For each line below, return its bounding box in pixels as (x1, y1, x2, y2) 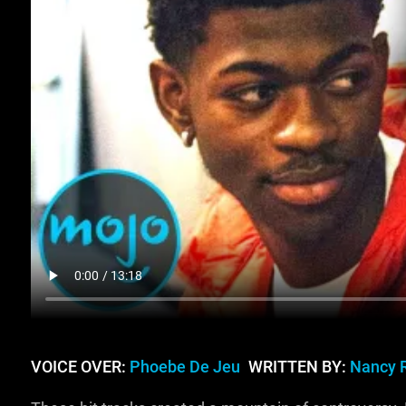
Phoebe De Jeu (129, 358, 240, 376)
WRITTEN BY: (244, 358, 350, 376)
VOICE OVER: (30, 358, 130, 376)
